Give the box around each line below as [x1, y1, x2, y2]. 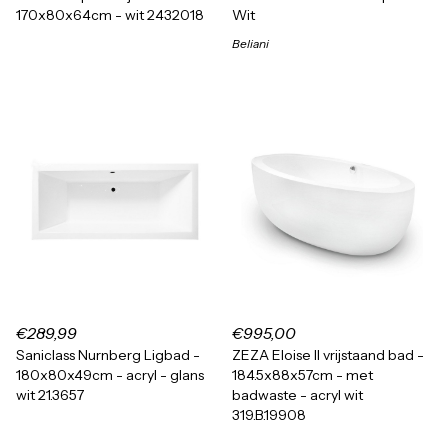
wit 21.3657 [16, 386, 84, 404]
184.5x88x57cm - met [232, 366, 373, 384]
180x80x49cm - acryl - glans [16, 366, 204, 384]
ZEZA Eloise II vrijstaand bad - [232, 346, 424, 364]
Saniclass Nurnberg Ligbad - [16, 346, 200, 364]
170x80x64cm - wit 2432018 [16, 6, 204, 24]
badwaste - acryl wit [232, 386, 363, 404]
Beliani [232, 36, 269, 51]
